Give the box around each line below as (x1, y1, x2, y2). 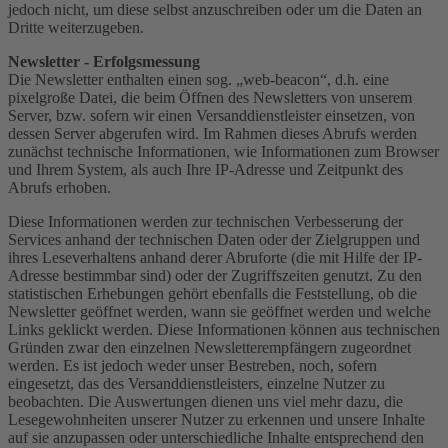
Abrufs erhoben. (8, 178, 111, 196)
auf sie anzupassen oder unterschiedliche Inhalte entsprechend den (8, 428, 424, 446)
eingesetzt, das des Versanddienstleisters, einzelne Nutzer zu (8, 374, 385, 392)
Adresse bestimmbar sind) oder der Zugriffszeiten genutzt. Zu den (8, 266, 422, 284)
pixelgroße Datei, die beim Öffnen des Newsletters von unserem (8, 88, 412, 106)
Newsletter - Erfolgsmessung (8, 52, 200, 70)
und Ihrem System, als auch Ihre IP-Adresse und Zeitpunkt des (8, 160, 403, 178)
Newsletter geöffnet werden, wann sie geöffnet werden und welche (8, 302, 431, 320)
